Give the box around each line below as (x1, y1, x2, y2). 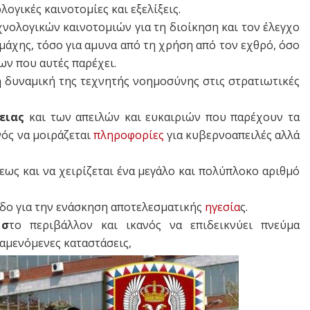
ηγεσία (205, 199, 240, 215)
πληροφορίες (93, 127, 164, 143)
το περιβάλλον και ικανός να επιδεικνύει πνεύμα (9, 217, 300, 232)
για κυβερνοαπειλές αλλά (163, 127, 300, 143)
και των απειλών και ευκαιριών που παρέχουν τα (24, 109, 300, 125)
